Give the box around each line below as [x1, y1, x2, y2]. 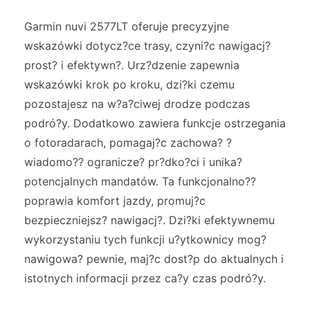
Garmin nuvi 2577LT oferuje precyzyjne [24, 19, 229, 33]
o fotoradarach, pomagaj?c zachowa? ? [24, 135, 232, 149]
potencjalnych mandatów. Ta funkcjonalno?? [24, 174, 256, 188]
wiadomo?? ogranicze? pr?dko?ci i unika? [24, 154, 242, 169]
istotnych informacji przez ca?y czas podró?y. [24, 271, 266, 285]
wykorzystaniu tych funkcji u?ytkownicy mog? [24, 232, 266, 246]
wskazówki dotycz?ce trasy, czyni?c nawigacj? [24, 38, 271, 53]
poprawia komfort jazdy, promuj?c [24, 193, 206, 208]
